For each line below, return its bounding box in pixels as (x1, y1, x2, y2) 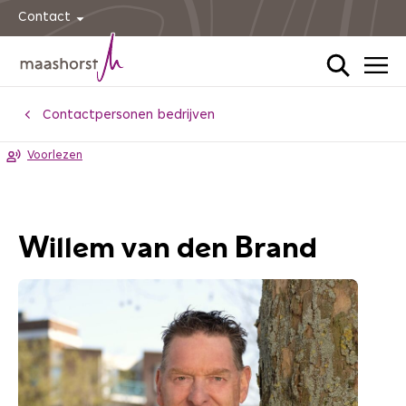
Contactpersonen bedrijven (43, 109, 215, 122)
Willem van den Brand (18, 234, 317, 263)
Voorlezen (27, 150, 82, 161)
